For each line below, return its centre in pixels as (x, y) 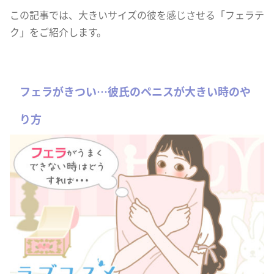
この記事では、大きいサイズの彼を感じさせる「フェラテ (137, 15)
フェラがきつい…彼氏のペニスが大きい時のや (135, 91)
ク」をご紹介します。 (58, 32)
